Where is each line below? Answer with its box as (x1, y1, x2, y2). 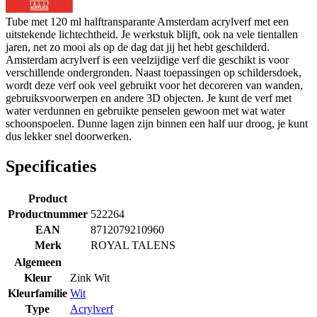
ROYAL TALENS (91, 238, 175, 251)
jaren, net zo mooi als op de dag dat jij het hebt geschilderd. (6, 40, 270, 53)
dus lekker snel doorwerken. (6, 129, 132, 142)
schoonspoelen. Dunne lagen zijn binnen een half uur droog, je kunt (6, 117, 308, 129)
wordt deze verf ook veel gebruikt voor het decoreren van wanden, (6, 79, 303, 91)
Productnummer (8, 207, 88, 220)
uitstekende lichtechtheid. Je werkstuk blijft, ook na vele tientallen (6, 28, 298, 40)
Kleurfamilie (8, 287, 67, 299)
